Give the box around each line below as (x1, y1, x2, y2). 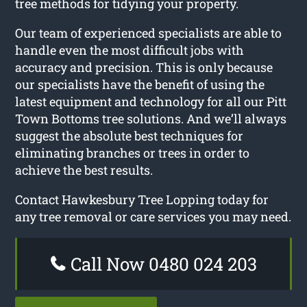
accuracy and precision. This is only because (15, 58, 273, 75)
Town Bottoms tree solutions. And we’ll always (15, 110, 287, 127)
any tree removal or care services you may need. (15, 208, 292, 225)
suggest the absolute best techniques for (15, 127, 244, 144)
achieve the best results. (15, 161, 153, 178)
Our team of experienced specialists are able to (15, 24, 282, 41)
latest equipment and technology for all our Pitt (15, 93, 287, 110)
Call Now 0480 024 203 (66, 251, 257, 275)
